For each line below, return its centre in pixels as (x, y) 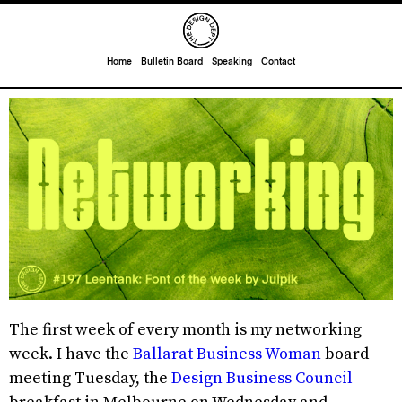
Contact (278, 62)
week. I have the (71, 354)
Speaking (232, 62)
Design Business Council (262, 378)
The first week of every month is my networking (185, 329)
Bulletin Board (172, 62)
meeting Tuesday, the (90, 378)
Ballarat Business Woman (227, 354)
